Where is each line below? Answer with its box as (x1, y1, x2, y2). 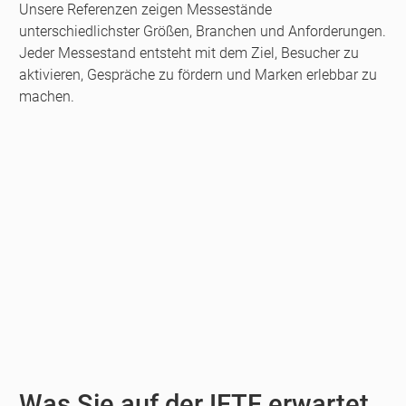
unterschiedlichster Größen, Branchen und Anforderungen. (19, 22, 386, 40)
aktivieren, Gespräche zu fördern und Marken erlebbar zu (19, 65, 377, 83)
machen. (19, 87, 74, 105)
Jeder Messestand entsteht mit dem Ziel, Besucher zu (19, 43, 359, 62)
